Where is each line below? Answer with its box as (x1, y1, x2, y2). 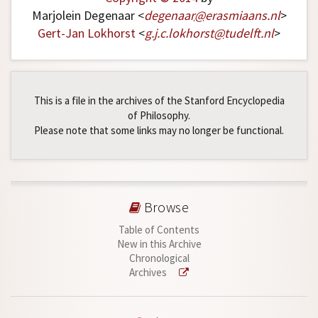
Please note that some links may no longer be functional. (34, 124, 284, 138)
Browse (141, 199, 190, 216)
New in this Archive (116, 237, 202, 251)
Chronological (128, 251, 190, 265)
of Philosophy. (128, 109, 190, 123)
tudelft (224, 25, 261, 42)
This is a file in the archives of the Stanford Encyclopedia (33, 94, 285, 108)
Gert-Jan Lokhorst (38, 25, 136, 42)
